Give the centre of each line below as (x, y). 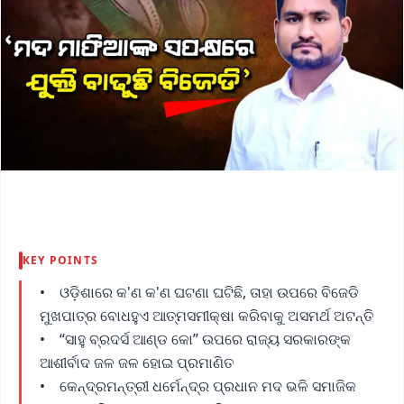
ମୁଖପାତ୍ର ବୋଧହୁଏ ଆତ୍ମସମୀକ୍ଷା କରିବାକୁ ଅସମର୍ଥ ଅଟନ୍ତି (207, 315)
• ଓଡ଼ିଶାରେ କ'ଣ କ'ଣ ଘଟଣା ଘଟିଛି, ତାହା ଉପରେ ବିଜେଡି (199, 292)
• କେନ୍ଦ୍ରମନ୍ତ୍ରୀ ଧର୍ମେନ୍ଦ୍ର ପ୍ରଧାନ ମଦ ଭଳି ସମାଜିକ (198, 386)
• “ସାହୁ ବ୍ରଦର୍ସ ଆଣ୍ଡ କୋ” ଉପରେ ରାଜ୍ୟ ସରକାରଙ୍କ (195, 339)
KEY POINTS (60, 260)
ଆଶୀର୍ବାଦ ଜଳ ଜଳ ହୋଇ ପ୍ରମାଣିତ (138, 362)
